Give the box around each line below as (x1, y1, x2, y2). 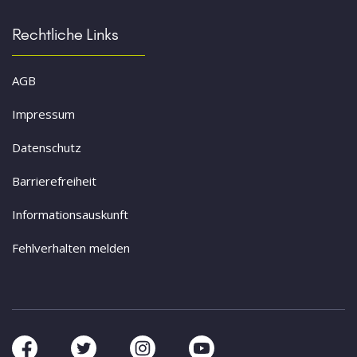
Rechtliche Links (12, 25, 119, 45)
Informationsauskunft (12, 206, 128, 223)
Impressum (12, 106, 75, 123)
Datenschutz (12, 139, 81, 156)
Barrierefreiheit (12, 173, 96, 190)
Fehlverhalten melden (12, 240, 130, 257)
